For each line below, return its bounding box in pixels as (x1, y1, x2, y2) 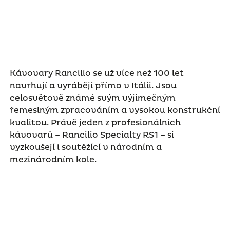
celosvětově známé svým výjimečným (9, 92, 176, 103)
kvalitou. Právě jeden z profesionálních (9, 117, 181, 128)
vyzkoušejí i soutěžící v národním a (9, 142, 162, 152)
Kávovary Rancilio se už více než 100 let (9, 68, 184, 79)
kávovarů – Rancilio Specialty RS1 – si (9, 129, 174, 140)
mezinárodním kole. (9, 154, 99, 165)
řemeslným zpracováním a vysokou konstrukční (9, 105, 220, 116)
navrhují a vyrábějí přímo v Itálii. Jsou (9, 80, 177, 91)
